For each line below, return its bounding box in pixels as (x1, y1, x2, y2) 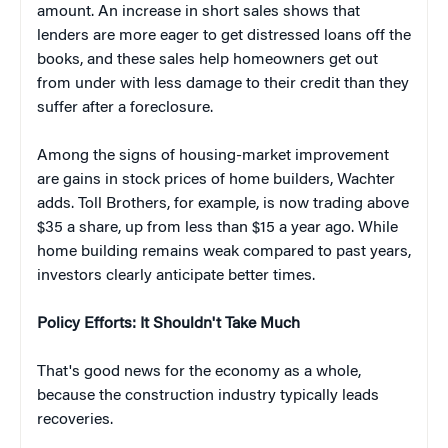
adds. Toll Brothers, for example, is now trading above (37, 195, 409, 212)
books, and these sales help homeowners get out (37, 51, 378, 68)
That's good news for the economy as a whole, (37, 363, 361, 380)
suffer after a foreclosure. (37, 99, 213, 116)
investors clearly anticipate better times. (37, 267, 315, 284)
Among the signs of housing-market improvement (37, 147, 389, 164)
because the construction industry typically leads (37, 387, 379, 404)
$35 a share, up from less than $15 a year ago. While (37, 219, 398, 236)
